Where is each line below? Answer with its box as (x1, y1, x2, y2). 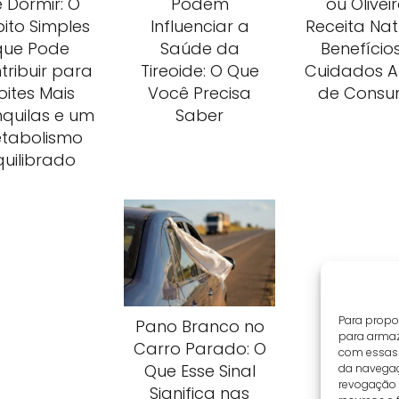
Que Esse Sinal (143, 360, 256, 382)
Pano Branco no (134, 315, 265, 338)
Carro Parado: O (133, 338, 266, 360)
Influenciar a (150, 15, 249, 37)
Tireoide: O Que (140, 60, 259, 82)
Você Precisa (148, 82, 251, 104)
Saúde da (159, 37, 240, 60)
